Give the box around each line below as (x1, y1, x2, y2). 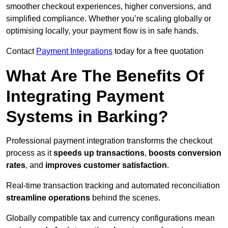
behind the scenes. (90, 193, 160, 203)
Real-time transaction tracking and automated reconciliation (6, 181, 220, 190)
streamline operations (6, 193, 90, 203)
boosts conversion (149, 149, 221, 158)
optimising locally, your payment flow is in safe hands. (6, 26, 198, 36)
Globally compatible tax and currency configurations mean (6, 214, 215, 223)
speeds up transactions (53, 149, 145, 158)
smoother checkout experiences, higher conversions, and (6, 2, 211, 11)
